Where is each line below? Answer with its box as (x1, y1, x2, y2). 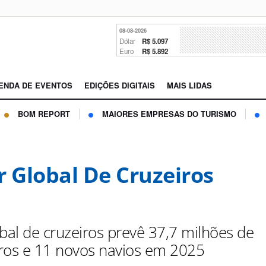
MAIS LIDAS (167, 80, 212, 91)
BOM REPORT (18, 108, 70, 120)
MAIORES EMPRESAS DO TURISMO (102, 108, 236, 120)
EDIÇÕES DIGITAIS (84, 80, 155, 91)
